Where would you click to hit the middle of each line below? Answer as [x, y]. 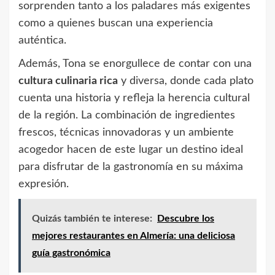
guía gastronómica [71, 253]
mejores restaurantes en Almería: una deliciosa [134, 235]
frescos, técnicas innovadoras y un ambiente [126, 132]
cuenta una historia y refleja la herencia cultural [134, 98]
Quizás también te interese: [92, 218]
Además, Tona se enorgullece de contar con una [135, 64]
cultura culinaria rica [68, 81]
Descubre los [186, 218]
